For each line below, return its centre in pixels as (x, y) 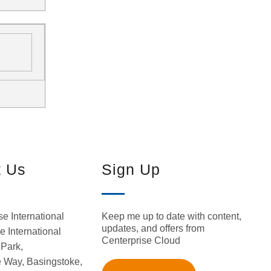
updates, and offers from (153, 228)
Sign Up (131, 169)
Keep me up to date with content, (171, 216)
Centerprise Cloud (141, 240)
